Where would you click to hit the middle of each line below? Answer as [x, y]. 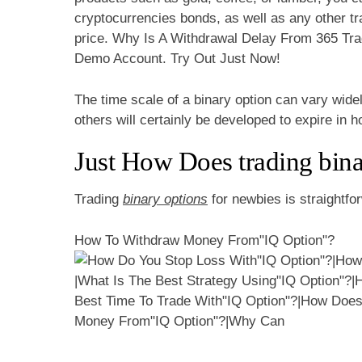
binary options [165, 200]
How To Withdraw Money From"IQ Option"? [204, 240]
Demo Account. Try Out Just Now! [177, 59]
